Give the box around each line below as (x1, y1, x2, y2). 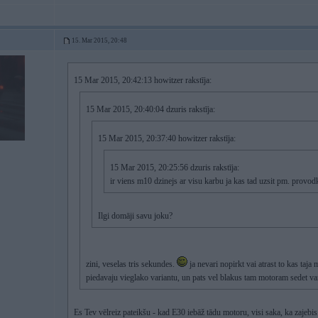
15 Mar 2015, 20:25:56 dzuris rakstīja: (110, 163, 239, 172)
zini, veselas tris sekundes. (86, 259, 177, 269)
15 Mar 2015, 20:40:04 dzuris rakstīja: (86, 104, 215, 114)
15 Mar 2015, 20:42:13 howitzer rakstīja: (74, 75, 212, 85)
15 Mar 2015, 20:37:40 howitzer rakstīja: (98, 133, 236, 143)
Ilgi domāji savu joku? (98, 211, 172, 221)
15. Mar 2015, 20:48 (72, 37, 127, 44)
